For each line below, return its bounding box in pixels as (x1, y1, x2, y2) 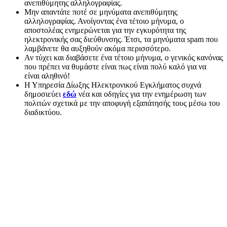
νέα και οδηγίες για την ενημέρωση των (79, 90, 206, 99)
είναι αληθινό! (24, 71, 70, 81)
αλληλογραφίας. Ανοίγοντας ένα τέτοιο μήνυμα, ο (24, 17, 184, 26)
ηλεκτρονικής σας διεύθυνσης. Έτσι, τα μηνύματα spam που (24, 35, 218, 44)
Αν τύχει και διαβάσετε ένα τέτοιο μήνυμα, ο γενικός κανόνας (24, 53, 223, 62)
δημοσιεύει (24, 90, 61, 99)
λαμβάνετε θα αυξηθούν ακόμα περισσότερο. (24, 44, 171, 53)
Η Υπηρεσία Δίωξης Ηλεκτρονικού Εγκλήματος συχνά (24, 81, 201, 90)
